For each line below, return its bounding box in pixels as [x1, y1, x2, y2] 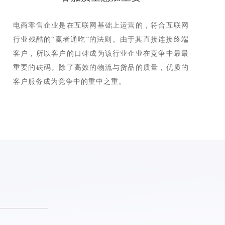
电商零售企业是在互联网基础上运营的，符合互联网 [13, 22, 189, 29]
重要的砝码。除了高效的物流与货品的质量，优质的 [13, 64, 189, 71]
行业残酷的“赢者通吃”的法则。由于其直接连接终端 [13, 36, 189, 43]
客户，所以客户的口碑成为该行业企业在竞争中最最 [13, 50, 189, 57]
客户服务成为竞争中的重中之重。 [13, 78, 126, 85]
